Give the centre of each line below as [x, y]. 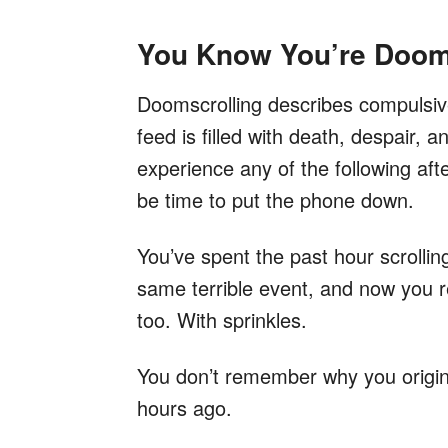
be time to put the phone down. [275, 200]
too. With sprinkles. [222, 320]
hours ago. [184, 408]
